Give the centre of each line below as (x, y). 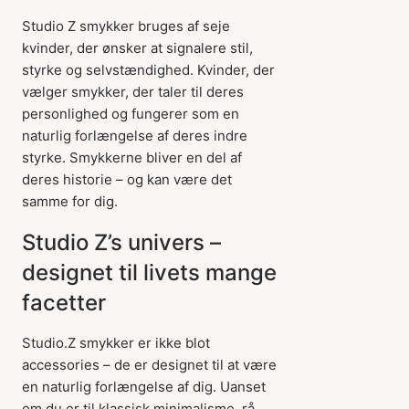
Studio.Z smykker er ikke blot (116, 343)
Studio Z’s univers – (121, 242)
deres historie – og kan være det (127, 179)
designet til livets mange (149, 273)
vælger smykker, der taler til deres (133, 92)
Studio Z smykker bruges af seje (126, 26)
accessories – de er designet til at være (149, 365)
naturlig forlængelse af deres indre (135, 136)
